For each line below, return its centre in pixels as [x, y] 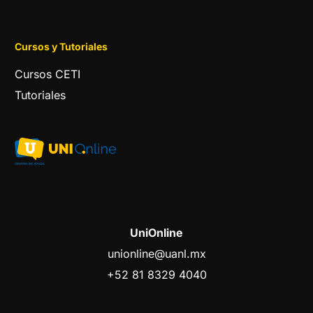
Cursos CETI [48, 74]
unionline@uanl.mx [156, 253]
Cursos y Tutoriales [61, 47]
